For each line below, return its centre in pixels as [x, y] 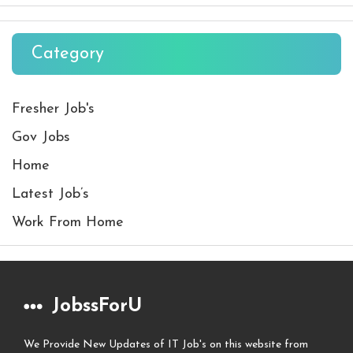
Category [68, 54]
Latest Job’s [50, 195]
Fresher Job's [53, 110]
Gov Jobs [41, 138]
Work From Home [68, 223]
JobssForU [97, 307]
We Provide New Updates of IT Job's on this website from [166, 345]
